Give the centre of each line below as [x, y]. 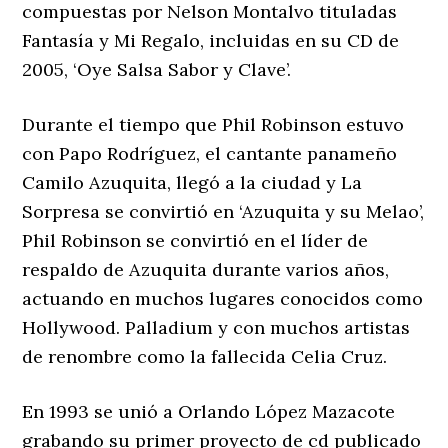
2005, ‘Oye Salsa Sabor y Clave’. [157, 69]
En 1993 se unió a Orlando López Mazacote [209, 411]
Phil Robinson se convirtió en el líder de [195, 240]
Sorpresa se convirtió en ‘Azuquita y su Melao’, [223, 211]
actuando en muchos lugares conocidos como [223, 298]
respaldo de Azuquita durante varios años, [206, 269]
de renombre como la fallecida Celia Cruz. [205, 356]
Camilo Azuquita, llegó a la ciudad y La [192, 182]
